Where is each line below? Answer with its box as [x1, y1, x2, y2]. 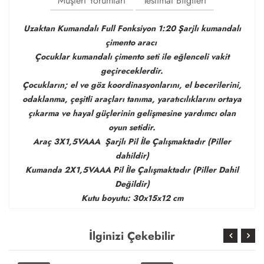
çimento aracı [105, 37, 159, 48]
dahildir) [115, 150, 149, 161]
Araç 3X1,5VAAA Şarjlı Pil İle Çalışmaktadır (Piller [33, 136, 231, 147]
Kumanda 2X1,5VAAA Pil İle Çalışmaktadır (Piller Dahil [25, 164, 239, 176]
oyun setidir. [108, 121, 156, 133]
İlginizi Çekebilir [89, 228, 175, 244]
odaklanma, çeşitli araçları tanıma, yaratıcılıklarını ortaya [22, 93, 242, 105]
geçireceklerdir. [101, 65, 163, 77]
